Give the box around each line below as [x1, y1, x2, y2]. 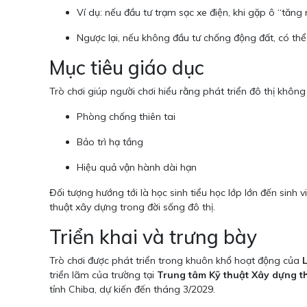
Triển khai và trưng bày [49, 225, 257, 249]
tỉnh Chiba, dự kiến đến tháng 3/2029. [49, 283, 215, 296]
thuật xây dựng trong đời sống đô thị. [49, 201, 215, 214]
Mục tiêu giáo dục [49, 56, 204, 80]
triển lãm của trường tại [49, 269, 157, 282]
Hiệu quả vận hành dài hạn [77, 161, 197, 174]
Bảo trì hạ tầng [77, 136, 143, 149]
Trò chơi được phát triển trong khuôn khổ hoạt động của [49, 254, 302, 267]
